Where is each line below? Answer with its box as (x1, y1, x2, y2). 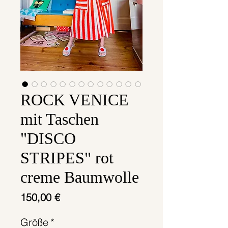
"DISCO (20, 129, 76, 148)
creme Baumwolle (20, 168, 139, 187)
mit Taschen (20, 110, 99, 129)
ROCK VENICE (20, 91, 129, 109)
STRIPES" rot (20, 149, 113, 167)
